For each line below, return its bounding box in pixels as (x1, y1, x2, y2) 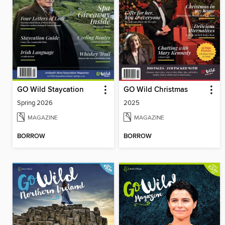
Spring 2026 (17, 98, 53, 107)
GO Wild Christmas (123, 85, 188, 94)
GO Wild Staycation (17, 85, 84, 94)
